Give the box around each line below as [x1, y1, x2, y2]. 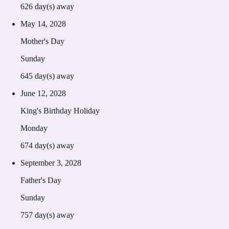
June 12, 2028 [20, 88, 66, 98]
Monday [20, 123, 48, 132]
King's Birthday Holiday [20, 106, 100, 115]
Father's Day [20, 175, 61, 185]
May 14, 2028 [20, 19, 66, 28]
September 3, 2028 [20, 158, 81, 167]
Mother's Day [20, 36, 64, 45]
